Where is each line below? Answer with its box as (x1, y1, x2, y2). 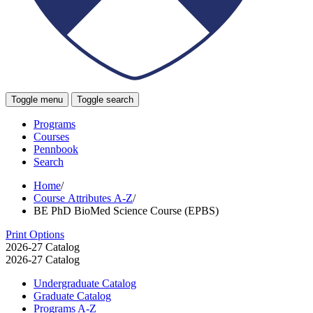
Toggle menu (11, 94, 63, 105)
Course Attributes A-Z (34, 191, 133, 204)
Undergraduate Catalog (34, 277, 136, 289)
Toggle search (77, 94, 133, 105)
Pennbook (34, 143, 78, 155)
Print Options (6, 228, 64, 240)
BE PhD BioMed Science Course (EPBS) (34, 204, 219, 217)
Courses (34, 130, 69, 143)
